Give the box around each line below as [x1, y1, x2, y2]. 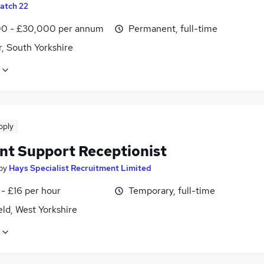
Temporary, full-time [128, 184, 215, 197]
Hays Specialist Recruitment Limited [9, 163, 151, 174]
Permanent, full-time [128, 22, 217, 35]
